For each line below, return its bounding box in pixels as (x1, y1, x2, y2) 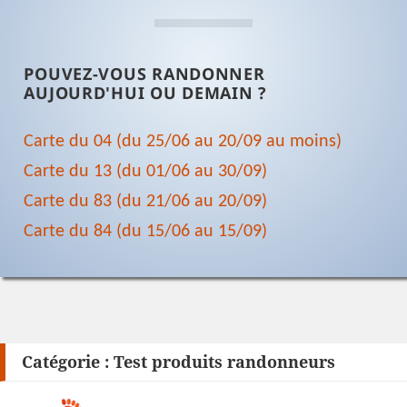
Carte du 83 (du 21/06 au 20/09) (24, 193, 268, 212)
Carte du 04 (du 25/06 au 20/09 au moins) (24, 133, 342, 152)
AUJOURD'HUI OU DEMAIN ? (24, 82, 267, 104)
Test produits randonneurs (113, 350, 335, 372)
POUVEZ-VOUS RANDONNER (24, 63, 265, 85)
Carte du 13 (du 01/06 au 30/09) (24, 163, 268, 182)
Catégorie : (21, 350, 114, 372)
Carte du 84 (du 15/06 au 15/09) (24, 223, 268, 242)
